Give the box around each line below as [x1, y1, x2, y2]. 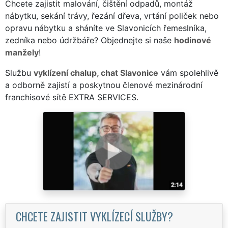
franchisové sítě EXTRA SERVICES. [5, 92, 138, 102]
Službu [5, 67, 34, 78]
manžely [5, 47, 39, 58]
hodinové [174, 35, 211, 45]
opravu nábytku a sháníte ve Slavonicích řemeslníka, [5, 22, 207, 33]
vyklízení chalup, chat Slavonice [34, 67, 158, 78]
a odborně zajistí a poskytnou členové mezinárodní [5, 79, 203, 90]
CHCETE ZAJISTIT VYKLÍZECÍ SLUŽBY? [16, 207, 173, 224]
